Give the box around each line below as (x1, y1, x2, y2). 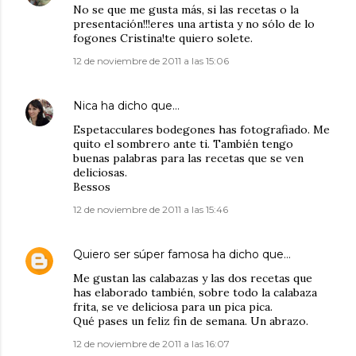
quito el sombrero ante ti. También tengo (73, 137, 293, 152)
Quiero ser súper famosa (73, 247, 209, 262)
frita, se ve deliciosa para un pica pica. (73, 300, 273, 315)
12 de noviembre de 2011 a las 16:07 (73, 338, 230, 350)
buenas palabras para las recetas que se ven (73, 151, 304, 166)
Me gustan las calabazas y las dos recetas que (73, 271, 312, 286)
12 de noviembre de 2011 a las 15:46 (73, 203, 228, 216)
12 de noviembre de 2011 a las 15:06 (73, 55, 229, 68)
